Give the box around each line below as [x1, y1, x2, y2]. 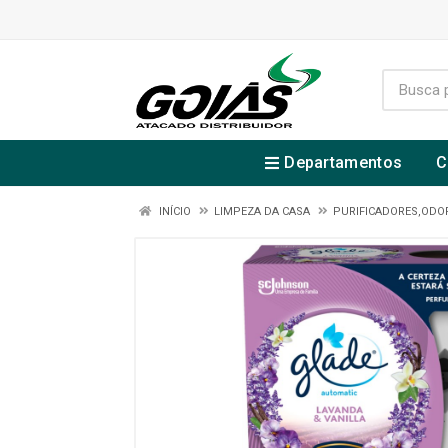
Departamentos [284, 153, 403, 172]
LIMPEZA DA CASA [214, 205, 310, 218]
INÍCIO [156, 205, 191, 218]
